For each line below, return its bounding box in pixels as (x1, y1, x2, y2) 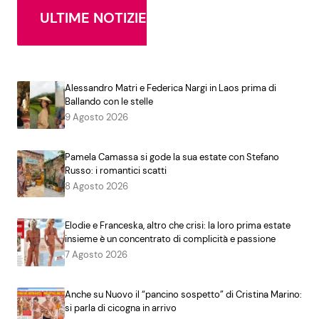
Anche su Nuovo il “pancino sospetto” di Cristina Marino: (64, 288, 302, 300)
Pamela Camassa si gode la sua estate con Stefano (64, 150, 279, 163)
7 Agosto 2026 (64, 249, 127, 261)
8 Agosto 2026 (64, 179, 128, 192)
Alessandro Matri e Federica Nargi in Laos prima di (64, 81, 276, 94)
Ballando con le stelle (64, 95, 153, 108)
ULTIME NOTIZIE (40, 8, 147, 27)
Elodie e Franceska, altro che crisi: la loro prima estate (64, 219, 291, 232)
